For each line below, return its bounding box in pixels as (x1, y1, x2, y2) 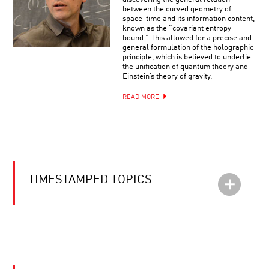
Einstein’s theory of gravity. (122, 73, 213, 80)
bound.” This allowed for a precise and (122, 34, 252, 42)
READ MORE (122, 94, 159, 101)
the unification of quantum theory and (122, 63, 248, 71)
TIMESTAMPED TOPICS (28, 174, 153, 186)
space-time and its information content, (122, 15, 255, 23)
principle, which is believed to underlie (122, 53, 251, 61)
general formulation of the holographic (122, 44, 253, 52)
